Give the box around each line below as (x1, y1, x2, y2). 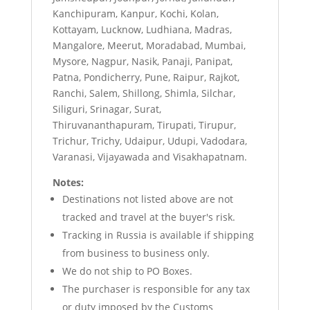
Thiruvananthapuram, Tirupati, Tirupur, (52, 118, 236, 131)
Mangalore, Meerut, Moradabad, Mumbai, (52, 39, 246, 52)
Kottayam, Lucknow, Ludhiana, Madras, (52, 23, 232, 36)
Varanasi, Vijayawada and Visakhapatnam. (52, 150, 247, 163)
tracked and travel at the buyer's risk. (62, 210, 235, 224)
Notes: (52, 176, 84, 189)
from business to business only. (62, 246, 210, 259)
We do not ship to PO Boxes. (62, 264, 192, 277)
